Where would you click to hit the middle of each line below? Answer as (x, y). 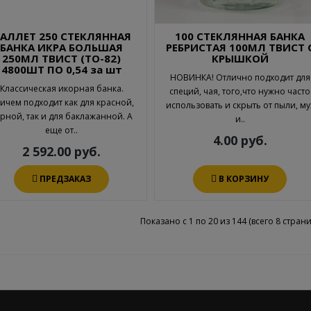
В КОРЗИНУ (244, 179)
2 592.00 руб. (62, 152)
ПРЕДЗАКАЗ (66, 179)
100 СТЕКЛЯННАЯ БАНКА (240, 36)
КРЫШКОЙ (240, 59)
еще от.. (62, 131)
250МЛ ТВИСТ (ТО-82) (62, 59)
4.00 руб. (240, 141)
